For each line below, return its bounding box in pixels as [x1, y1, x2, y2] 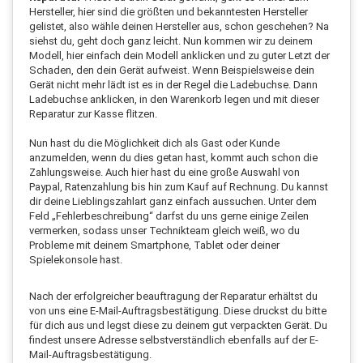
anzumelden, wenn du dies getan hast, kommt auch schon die [29, 151, 318, 164]
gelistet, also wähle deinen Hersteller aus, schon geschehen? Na [29, 19, 329, 32]
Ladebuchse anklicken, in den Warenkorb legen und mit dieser [29, 92, 319, 105]
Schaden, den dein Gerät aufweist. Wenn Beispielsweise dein [29, 63, 314, 76]
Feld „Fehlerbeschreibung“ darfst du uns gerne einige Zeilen [29, 209, 309, 222]
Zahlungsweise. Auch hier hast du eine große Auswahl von [29, 165, 300, 178]
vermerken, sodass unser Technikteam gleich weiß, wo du [29, 224, 300, 237]
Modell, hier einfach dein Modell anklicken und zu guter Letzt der [29, 49, 330, 62]
